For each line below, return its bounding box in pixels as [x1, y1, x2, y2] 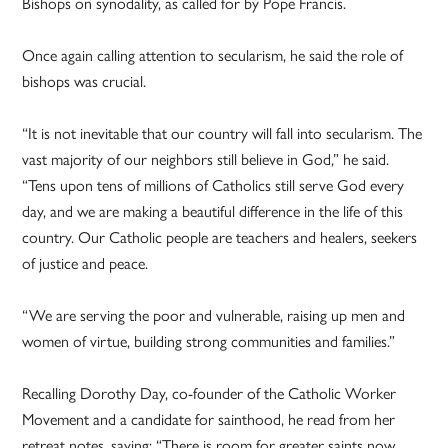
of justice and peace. [22, 254, 149, 274]
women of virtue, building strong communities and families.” [22, 332, 396, 352]
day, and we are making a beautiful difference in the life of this [22, 202, 404, 222]
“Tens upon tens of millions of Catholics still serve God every [22, 176, 405, 196]
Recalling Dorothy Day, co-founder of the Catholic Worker [22, 384, 397, 404]
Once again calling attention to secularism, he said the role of [22, 46, 404, 66]
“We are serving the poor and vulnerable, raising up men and [22, 306, 406, 326]
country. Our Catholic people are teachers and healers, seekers [22, 228, 418, 248]
